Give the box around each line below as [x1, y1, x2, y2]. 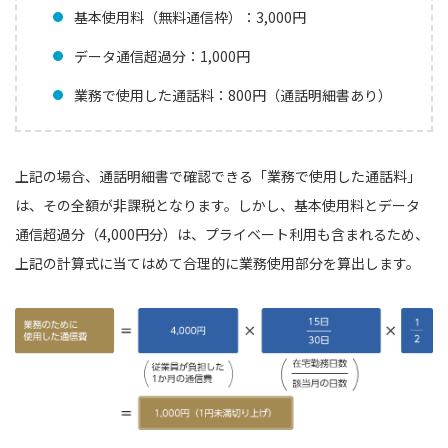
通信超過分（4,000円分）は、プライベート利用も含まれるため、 [15, 224, 429, 245]
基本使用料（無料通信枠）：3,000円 [74, 7, 306, 28]
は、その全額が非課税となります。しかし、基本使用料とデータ [15, 195, 420, 216]
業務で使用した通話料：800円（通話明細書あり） [74, 85, 392, 106]
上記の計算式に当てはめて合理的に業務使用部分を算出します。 [15, 253, 420, 274]
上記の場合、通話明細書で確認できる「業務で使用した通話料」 [15, 166, 421, 187]
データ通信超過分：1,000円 [74, 46, 250, 67]
